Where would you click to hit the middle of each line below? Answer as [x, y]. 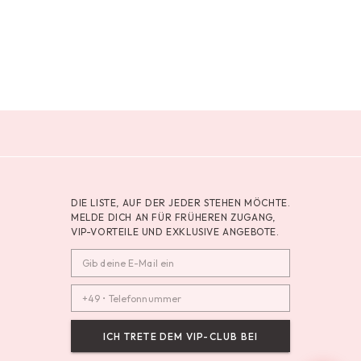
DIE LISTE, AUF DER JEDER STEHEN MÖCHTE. [181, 203]
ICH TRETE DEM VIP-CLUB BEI [181, 336]
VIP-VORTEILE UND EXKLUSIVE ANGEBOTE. [175, 232]
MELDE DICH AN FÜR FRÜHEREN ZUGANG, [173, 218]
